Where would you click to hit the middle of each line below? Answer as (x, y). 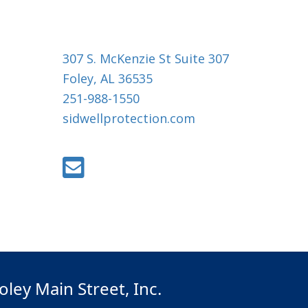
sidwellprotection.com (129, 118)
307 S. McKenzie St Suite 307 (146, 58)
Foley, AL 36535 (108, 78)
